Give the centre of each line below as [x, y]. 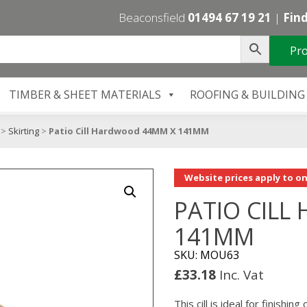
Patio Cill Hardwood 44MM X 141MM [129, 131]
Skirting [24, 131]
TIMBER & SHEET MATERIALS [85, 95]
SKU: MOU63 [207, 255]
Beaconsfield [153, 17]
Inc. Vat [242, 275]
